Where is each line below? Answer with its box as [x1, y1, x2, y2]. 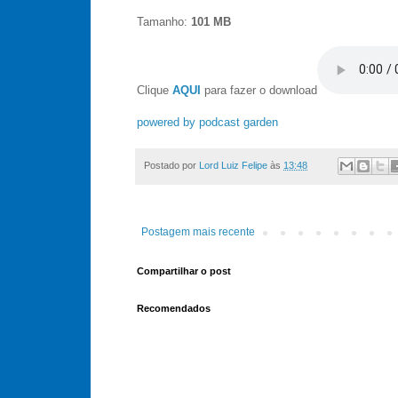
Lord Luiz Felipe [199, 159, 267, 171]
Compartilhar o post [137, 266, 231, 277]
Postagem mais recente [141, 226, 255, 239]
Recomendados [137, 303, 211, 314]
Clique [137, 83, 172, 97]
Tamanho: [137, 14, 191, 28]
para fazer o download [204, 83, 317, 97]
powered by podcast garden [137, 115, 278, 129]
